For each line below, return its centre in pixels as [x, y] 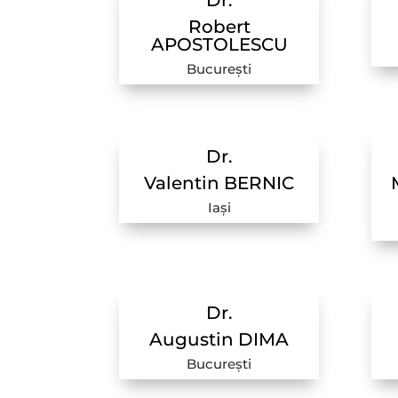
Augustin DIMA [219, 339]
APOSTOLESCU [219, 45]
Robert [219, 27]
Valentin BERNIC [219, 183]
